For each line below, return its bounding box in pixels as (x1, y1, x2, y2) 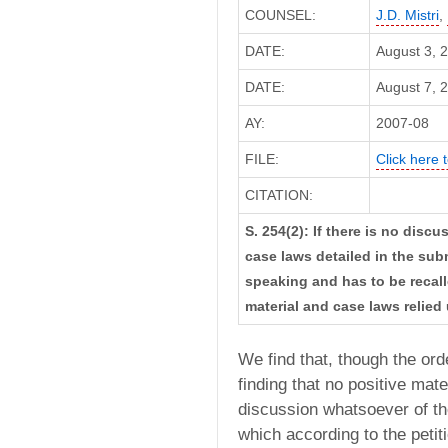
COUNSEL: (244, 7, 316, 24)
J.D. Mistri (375, 7, 439, 24)
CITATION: (244, 187, 313, 204)
